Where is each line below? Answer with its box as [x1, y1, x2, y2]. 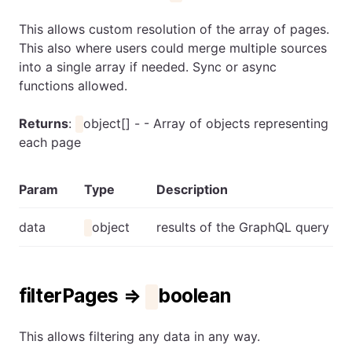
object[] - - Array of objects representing [83, 115, 329, 131]
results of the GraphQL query [156, 218, 329, 235]
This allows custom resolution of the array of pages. [19, 20, 329, 37]
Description [156, 181, 228, 197]
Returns [19, 115, 68, 131]
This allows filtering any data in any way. [19, 328, 260, 344]
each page [19, 134, 81, 150]
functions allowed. [19, 77, 127, 93]
